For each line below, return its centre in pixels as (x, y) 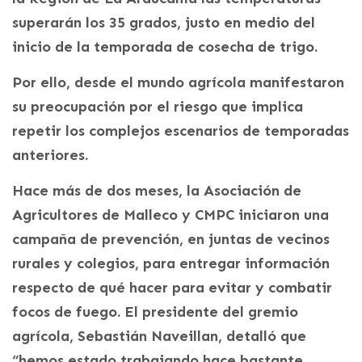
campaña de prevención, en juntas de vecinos (171, 239)
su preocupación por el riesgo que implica (158, 106)
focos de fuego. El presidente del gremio (155, 311)
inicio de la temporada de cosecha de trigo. (165, 46)
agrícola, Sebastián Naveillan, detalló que (159, 336)
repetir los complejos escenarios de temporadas (181, 130)
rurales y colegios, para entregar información (171, 263)
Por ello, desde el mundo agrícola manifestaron (178, 82)
